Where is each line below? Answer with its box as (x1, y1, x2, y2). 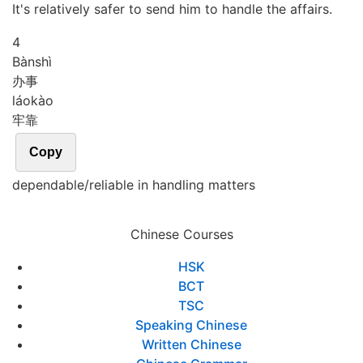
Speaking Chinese (135, 317, 247, 333)
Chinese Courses (130, 226, 233, 242)
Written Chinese (141, 336, 241, 352)
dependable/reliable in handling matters (12, 177, 255, 193)
